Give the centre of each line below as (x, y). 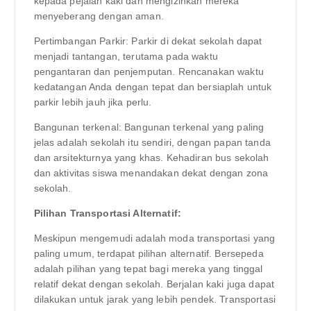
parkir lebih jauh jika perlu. (93, 102)
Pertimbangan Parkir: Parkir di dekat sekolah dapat (148, 41)
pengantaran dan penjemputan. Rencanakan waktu (149, 71)
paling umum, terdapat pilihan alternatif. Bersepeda (149, 253)
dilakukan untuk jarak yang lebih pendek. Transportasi (154, 299)
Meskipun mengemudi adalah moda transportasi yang (154, 238)
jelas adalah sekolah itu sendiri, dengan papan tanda (152, 142)
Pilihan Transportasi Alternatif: (108, 213)
